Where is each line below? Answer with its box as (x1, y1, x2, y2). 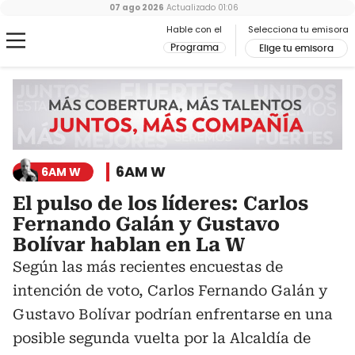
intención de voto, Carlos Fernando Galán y (13, 282, 327, 300)
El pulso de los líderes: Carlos (13, 193, 308, 216)
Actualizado (163, 2, 216, 13)
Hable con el (166, 23, 222, 36)
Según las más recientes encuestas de (13, 258, 283, 276)
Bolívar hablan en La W (13, 234, 245, 257)
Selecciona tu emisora (248, 23, 349, 36)
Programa (170, 43, 219, 52)
